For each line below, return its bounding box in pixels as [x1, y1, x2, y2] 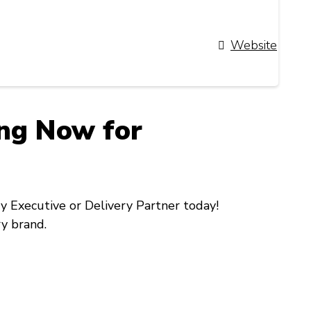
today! [180, 197, 219, 215]
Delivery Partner [85, 197, 180, 215]
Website [230, 37, 277, 53]
